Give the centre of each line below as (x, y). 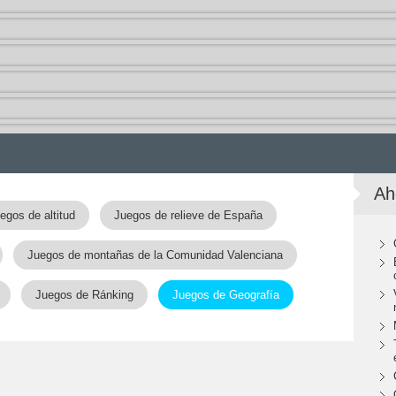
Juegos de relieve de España (188, 215)
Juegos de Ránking (84, 295)
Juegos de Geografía (226, 295)
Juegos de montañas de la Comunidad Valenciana (155, 255)
